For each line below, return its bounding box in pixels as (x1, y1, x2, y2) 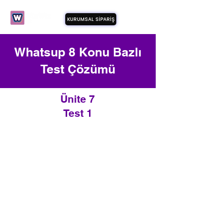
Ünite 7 (60, 93, 95, 105)
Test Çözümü (40, 62, 115, 76)
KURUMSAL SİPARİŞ (67, 15, 115, 23)
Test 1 (63, 107, 92, 119)
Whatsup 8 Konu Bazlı (14, 45, 142, 59)
